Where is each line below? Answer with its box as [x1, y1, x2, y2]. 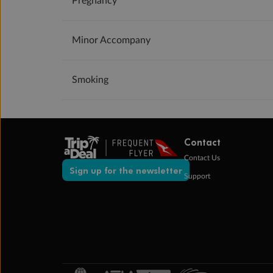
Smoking [72, 75, 108, 85]
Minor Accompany [72, 35, 151, 46]
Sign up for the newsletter [69, 164, 182, 175]
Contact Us [184, 154, 220, 162]
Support [184, 172, 210, 180]
